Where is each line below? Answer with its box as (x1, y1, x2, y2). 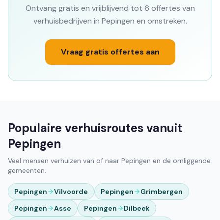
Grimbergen (140, 187, 183, 196)
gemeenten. (8, 166, 46, 175)
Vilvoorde (54, 187, 88, 196)
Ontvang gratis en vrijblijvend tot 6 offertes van (25, 3, 195, 13)
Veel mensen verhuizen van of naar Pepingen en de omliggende (8, 156, 211, 165)
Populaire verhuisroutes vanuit (8, 120, 182, 136)
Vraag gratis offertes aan (60, 47, 160, 57)
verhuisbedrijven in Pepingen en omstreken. (33, 16, 187, 26)
